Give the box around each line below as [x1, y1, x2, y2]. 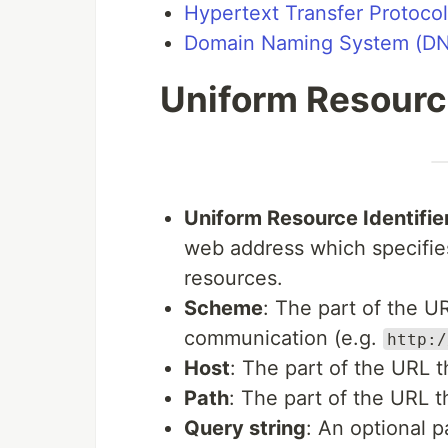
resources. [184, 265, 283, 290]
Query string [184, 415, 306, 440]
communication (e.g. [184, 325, 383, 350]
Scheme [184, 295, 263, 320]
